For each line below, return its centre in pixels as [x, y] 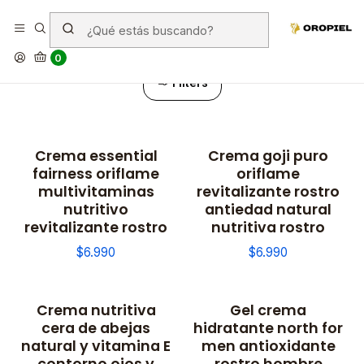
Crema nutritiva [96, 310]
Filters [188, 83]
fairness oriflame [96, 173]
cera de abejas [96, 327]
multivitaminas [96, 191]
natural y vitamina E [96, 345]
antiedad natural [268, 209]
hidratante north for [268, 327]
